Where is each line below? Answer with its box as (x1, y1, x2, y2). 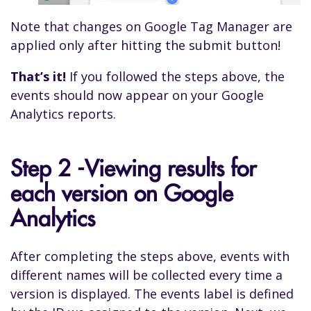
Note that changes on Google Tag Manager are (10, 17, 292, 35)
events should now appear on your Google (10, 86, 264, 103)
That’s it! (10, 67, 66, 85)
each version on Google (10, 181, 233, 206)
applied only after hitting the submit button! (10, 36, 280, 53)
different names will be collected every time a (10, 267, 283, 284)
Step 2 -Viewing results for (10, 156, 256, 181)
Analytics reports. (10, 105, 116, 122)
